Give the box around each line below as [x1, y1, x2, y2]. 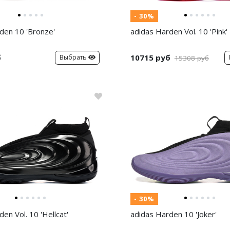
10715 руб [130, 52, 170, 63]
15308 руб [174, 53, 209, 63]
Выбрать [59, 53, 87, 62]
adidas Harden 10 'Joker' [130, 209, 217, 219]
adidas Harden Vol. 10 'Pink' [130, 26, 227, 36]
